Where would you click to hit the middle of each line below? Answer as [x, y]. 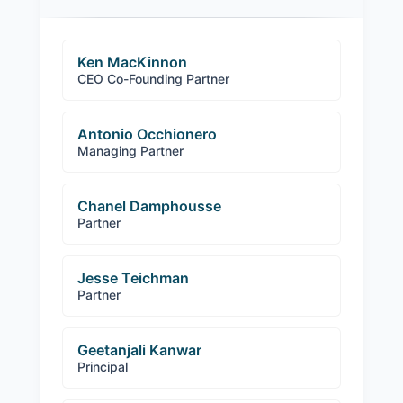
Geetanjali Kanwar [139, 350]
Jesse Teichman [133, 278]
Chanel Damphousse [149, 206]
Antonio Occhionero [147, 134]
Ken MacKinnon [132, 62]
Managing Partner [130, 151]
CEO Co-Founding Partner [153, 79]
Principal [103, 367]
